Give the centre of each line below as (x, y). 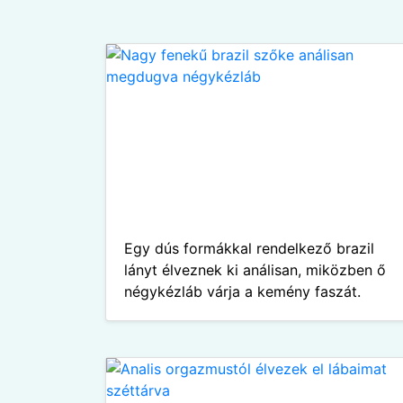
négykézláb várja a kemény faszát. (242, 291)
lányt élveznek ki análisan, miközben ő (255, 270)
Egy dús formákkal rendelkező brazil (249, 248)
